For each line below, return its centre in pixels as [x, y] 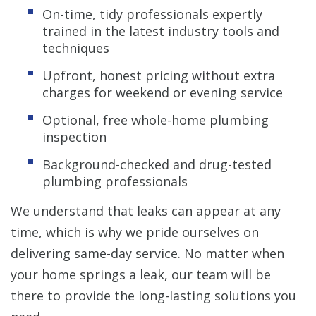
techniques [76, 48]
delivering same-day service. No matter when [147, 253]
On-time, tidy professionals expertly [152, 14]
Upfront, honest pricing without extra [159, 75]
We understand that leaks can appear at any [146, 211]
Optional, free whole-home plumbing [156, 120]
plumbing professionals [115, 181]
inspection [74, 136]
